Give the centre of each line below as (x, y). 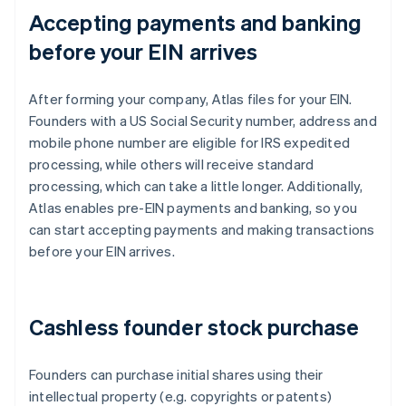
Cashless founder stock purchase (194, 327)
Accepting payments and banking (196, 23)
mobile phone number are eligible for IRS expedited (190, 143)
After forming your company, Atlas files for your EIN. (191, 99)
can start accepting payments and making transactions (202, 230)
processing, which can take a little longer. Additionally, (196, 186)
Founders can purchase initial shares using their (176, 375)
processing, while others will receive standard (172, 164)
